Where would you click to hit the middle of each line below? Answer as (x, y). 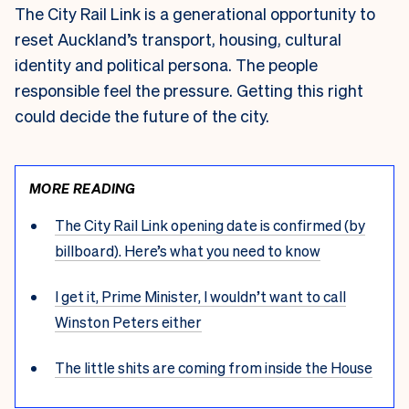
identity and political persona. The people (166, 65)
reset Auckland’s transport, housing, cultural (178, 39)
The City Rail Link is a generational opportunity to (195, 14)
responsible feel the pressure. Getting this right (189, 90)
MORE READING (83, 188)
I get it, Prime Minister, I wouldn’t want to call (200, 296)
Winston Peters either (128, 321)
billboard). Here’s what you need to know (187, 250)
